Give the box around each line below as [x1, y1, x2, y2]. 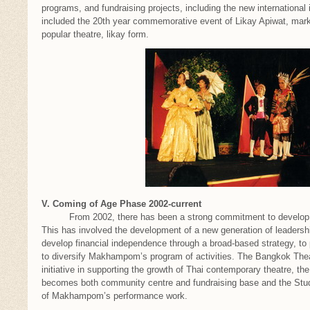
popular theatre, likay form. [42, 29, 149, 40]
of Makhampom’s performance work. [42, 291, 190, 302]
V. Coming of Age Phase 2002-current [42, 199, 201, 210]
